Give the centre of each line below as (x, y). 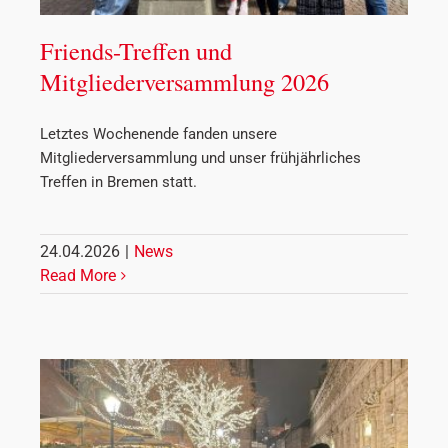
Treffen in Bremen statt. (118, 181)
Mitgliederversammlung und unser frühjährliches (200, 157)
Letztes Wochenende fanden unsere (158, 133)
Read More (78, 275)
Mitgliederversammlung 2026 (184, 81)
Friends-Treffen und (136, 50)
